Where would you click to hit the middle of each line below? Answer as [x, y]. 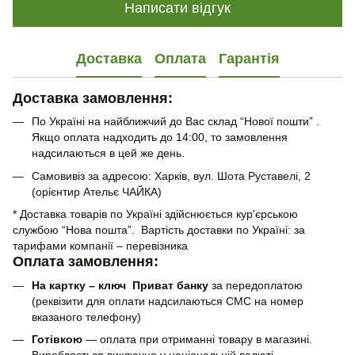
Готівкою [59, 339]
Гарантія [249, 58]
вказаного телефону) [86, 317]
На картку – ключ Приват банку [120, 285]
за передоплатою [256, 285]
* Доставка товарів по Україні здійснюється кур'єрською [155, 214]
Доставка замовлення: [93, 98]
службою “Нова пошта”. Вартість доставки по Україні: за [159, 230]
